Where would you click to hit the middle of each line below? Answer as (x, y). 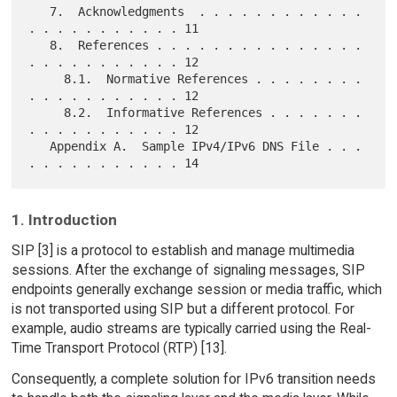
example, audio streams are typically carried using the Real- (191, 329)
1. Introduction (64, 220)
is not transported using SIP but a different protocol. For (183, 309)
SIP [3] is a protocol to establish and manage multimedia (183, 251)
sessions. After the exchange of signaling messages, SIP (188, 270)
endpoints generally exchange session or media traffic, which (196, 290)
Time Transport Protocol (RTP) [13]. (119, 348)
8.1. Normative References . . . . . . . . (47, 78)
